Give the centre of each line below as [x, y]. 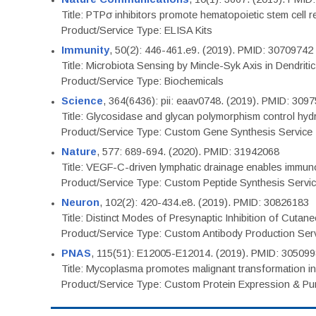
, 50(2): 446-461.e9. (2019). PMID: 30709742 [211, 50]
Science [82, 101]
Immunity [85, 50]
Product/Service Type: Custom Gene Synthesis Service [187, 132]
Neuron [80, 202]
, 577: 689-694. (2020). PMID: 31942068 [188, 152]
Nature [79, 152]
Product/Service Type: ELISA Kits [137, 30]
